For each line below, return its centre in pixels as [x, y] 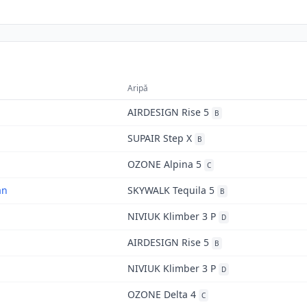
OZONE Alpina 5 [164, 164]
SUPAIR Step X [160, 138]
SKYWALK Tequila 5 [171, 190]
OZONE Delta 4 [162, 294]
